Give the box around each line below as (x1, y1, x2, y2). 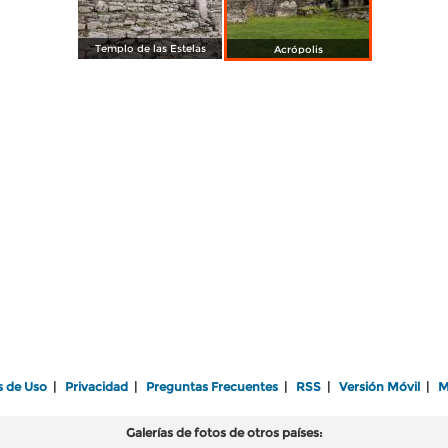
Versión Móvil (339, 379, 420, 394)
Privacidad (65, 379, 128, 394)
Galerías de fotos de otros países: (125, 425, 323, 440)
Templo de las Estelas (94, 42, 206, 55)
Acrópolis (273, 43, 323, 56)
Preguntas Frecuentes (146, 379, 278, 394)
